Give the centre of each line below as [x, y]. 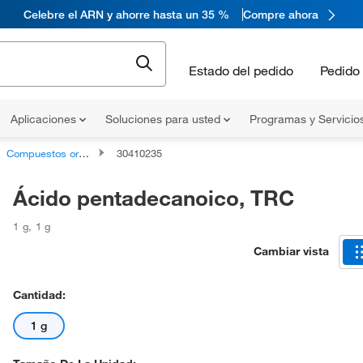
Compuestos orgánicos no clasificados [43, 153]
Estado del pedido [241, 70]
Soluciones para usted [164, 119]
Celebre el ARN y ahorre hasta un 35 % [126, 14]
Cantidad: [39, 295]
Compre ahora [281, 14]
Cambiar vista [291, 251]
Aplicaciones [45, 119]
